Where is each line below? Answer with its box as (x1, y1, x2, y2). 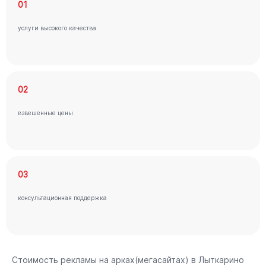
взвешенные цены (18, 109, 73, 116)
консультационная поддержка (18, 194, 107, 201)
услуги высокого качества (18, 24, 96, 31)
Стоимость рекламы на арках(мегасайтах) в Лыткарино (12, 255, 244, 265)
